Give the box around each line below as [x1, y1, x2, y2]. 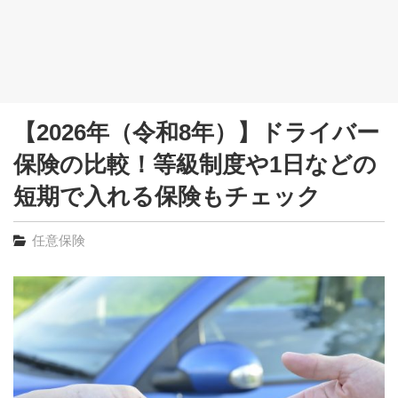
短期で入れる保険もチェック [13, 183, 321, 210]
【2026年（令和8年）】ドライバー [13, 119, 379, 146]
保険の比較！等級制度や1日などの [13, 151, 377, 178]
